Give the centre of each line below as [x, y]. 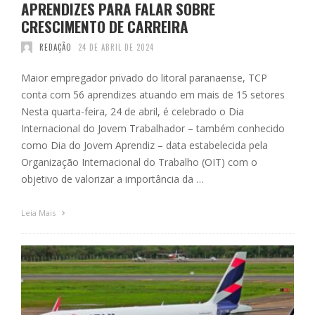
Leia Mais [39, 212]
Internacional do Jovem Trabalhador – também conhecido [153, 128]
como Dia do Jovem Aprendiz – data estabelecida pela [144, 145]
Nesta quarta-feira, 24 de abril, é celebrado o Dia [133, 111]
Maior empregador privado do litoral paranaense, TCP [144, 77]
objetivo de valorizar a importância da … [112, 179]
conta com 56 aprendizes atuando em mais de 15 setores [153, 94]
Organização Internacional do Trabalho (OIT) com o [139, 162]
